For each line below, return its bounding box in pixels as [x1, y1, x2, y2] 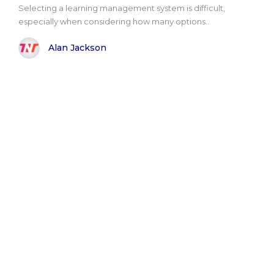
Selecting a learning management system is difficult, [18, 2, 225, 13]
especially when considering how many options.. [18, 16, 209, 26]
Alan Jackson [48, 42, 106, 54]
